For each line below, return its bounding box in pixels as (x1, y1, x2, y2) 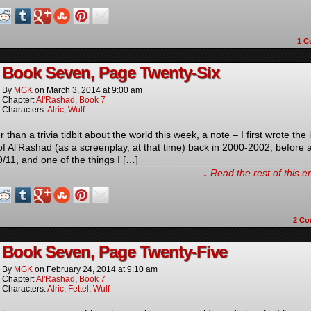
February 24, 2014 (47, 264, 116, 274)
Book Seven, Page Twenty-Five (2, 242, 227, 261)
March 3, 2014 (47, 85, 101, 95)
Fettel (68, 284, 89, 294)
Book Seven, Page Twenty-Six (2, 63, 219, 82)
